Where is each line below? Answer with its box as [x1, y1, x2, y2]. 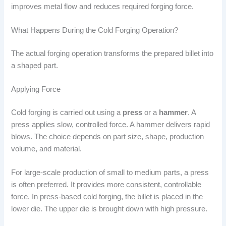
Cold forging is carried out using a [11, 108, 123, 117]
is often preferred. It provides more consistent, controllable [11, 181, 202, 189]
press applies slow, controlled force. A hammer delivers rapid [11, 121, 210, 129]
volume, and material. [11, 145, 82, 153]
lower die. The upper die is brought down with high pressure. [11, 205, 208, 213]
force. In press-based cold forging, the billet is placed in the [11, 193, 203, 201]
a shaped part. [11, 61, 59, 70]
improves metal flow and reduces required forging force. [11, 2, 194, 11]
